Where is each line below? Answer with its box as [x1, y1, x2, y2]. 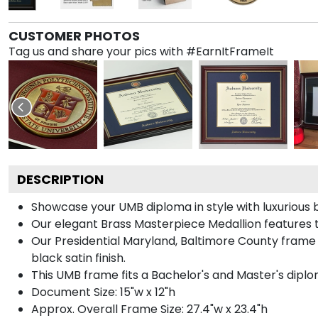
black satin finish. [31, 249, 126, 266]
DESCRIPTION [17, 170, 104, 188]
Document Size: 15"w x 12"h [31, 283, 175, 300]
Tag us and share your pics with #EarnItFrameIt [9, 43, 274, 60]
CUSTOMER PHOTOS [9, 26, 140, 45]
